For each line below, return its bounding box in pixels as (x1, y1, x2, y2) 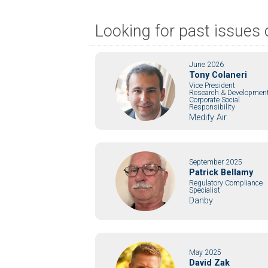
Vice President (189, 81, 236, 90)
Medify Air (189, 112, 227, 123)
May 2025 (189, 248, 222, 257)
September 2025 (189, 157, 243, 166)
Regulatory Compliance (189, 178, 263, 187)
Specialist (189, 185, 221, 194)
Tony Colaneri (189, 69, 248, 80)
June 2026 (189, 60, 224, 69)
